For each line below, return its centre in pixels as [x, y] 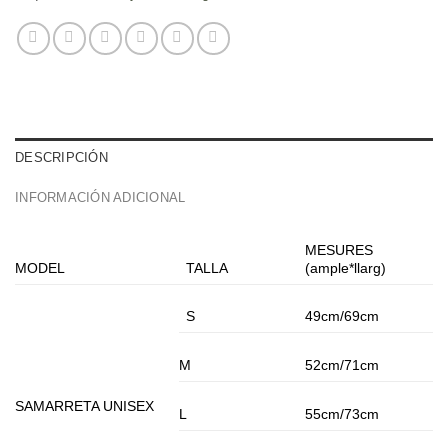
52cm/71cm [342, 365]
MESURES [339, 250]
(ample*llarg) [346, 268]
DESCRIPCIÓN [61, 158]
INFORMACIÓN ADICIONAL [100, 198]
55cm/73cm [342, 414]
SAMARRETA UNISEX [84, 406]
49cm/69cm [342, 316]
